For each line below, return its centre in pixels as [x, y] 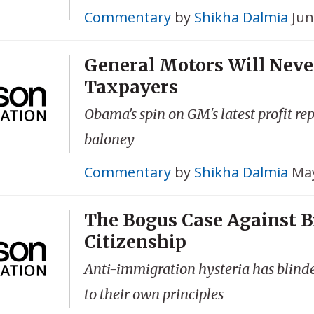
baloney [109, 139]
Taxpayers [131, 87]
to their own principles [153, 294]
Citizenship [135, 242]
